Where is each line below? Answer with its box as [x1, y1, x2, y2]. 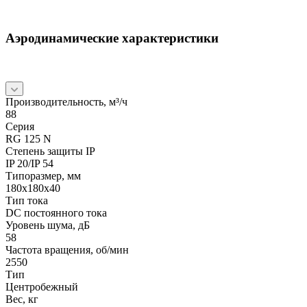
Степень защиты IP [5, 145, 95, 158]
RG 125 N [5, 133, 51, 145]
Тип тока [5, 195, 48, 207]
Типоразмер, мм [5, 170, 81, 182]
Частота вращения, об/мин [5, 244, 129, 256]
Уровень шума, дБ [5, 219, 90, 232]
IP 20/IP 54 [5, 158, 53, 170]
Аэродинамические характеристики [5, 30, 219, 45]
